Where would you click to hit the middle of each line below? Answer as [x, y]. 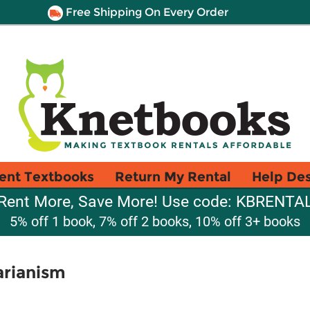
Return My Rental [173, 176]
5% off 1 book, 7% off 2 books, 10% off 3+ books [155, 221]
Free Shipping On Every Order [145, 12]
